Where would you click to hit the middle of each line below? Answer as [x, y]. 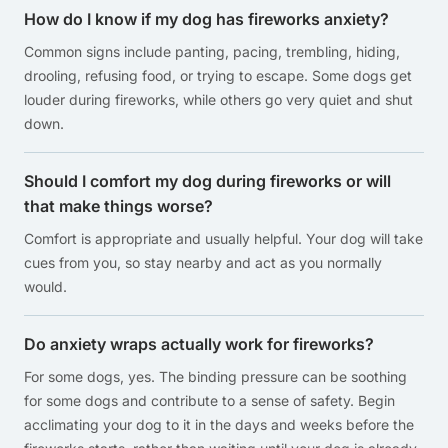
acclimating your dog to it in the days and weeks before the [219, 424]
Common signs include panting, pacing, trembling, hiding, [212, 51]
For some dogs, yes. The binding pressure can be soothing [215, 376]
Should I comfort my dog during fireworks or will [207, 181]
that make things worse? [118, 206]
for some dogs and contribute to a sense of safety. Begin [209, 400]
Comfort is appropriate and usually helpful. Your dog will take [223, 238]
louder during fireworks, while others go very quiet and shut [218, 99]
